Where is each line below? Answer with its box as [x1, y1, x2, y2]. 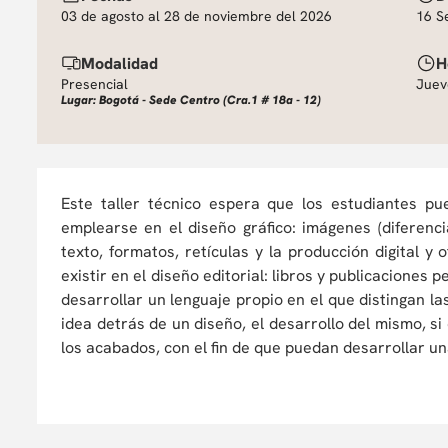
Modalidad [81, 53, 158, 74]
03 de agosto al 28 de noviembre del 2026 [61, 7, 332, 25]
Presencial [61, 75, 128, 93]
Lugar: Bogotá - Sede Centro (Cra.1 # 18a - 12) [61, 92, 321, 108]
